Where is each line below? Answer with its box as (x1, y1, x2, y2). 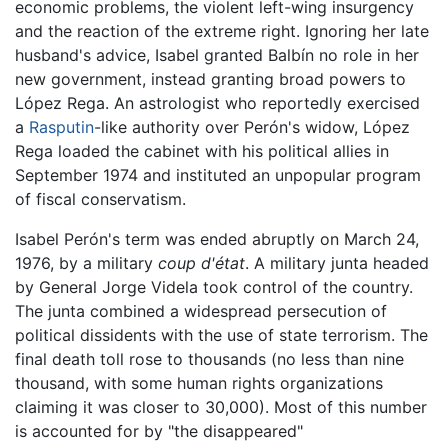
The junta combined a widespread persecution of (15, 301, 387, 322)
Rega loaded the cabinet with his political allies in (15, 141, 389, 162)
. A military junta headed (245, 253, 429, 274)
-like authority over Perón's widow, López (94, 117, 410, 138)
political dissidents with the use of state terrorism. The (15, 325, 428, 346)
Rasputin (29, 117, 94, 138)
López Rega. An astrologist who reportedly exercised (15, 93, 420, 114)
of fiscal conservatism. (15, 189, 186, 210)
